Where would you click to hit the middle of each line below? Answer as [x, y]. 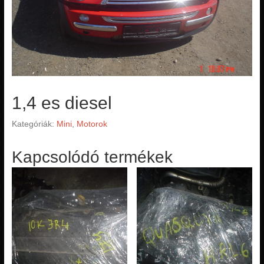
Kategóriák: [34, 124]
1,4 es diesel [62, 103]
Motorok [92, 124]
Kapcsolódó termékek [92, 157]
